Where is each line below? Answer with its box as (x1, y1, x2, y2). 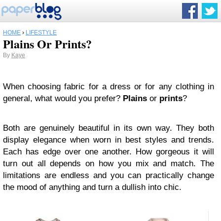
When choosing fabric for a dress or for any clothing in (3, 82, 214, 91)
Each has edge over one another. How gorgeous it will (3, 147, 214, 156)
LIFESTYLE (26, 29, 57, 36)
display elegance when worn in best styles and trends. (3, 135, 214, 145)
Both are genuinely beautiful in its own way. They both (3, 123, 214, 133)
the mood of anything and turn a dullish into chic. (3, 183, 182, 192)
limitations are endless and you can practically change (3, 171, 214, 180)
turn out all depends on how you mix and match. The (3, 159, 214, 168)
